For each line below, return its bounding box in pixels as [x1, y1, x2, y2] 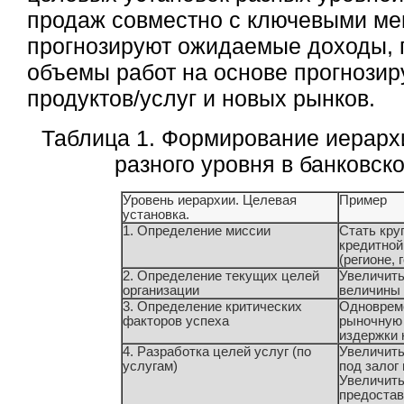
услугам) [122, 358, 178, 373]
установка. [122, 207, 189, 222]
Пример [338, 192, 387, 207]
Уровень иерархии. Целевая [122, 192, 297, 207]
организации [122, 282, 199, 298]
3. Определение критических [122, 298, 302, 314]
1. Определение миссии [122, 223, 271, 238]
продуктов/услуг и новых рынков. [27, 86, 376, 112]
